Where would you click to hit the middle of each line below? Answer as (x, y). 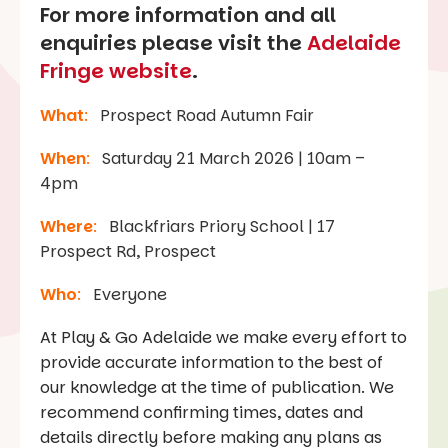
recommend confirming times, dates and (201, 413)
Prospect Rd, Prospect (128, 252)
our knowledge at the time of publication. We (217, 388)
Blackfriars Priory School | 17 (222, 227)
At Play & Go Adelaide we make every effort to (223, 338)
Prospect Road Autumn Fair (209, 116)
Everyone (126, 295)
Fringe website (116, 71)
